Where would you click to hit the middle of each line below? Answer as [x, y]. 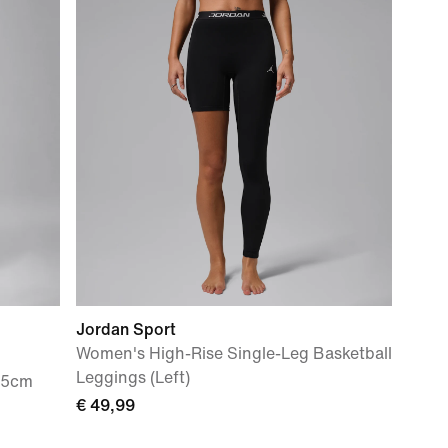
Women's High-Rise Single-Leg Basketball [234, 353]
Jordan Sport [126, 329]
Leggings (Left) [133, 377]
